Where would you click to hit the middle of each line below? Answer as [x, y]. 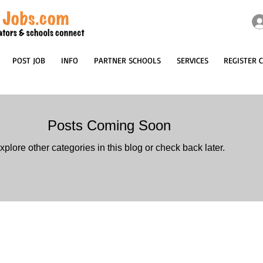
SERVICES [192, 60]
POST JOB [28, 60]
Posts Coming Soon [109, 126]
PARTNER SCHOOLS [127, 60]
